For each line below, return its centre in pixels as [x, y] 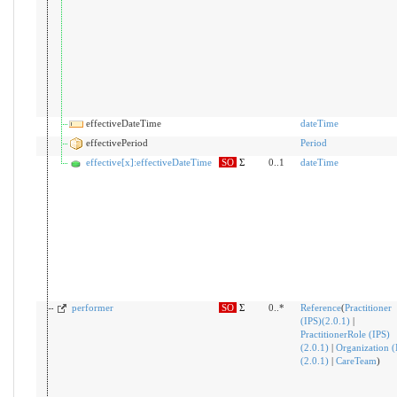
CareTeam [356, 361]
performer [92, 308]
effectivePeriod [117, 143]
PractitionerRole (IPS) [345, 335]
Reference [320, 308]
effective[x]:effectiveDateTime [148, 163]
